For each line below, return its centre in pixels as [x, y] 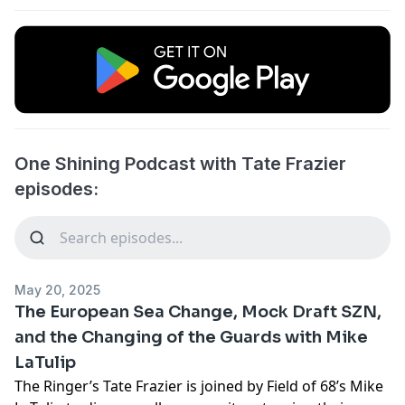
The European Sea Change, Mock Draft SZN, [198, 311]
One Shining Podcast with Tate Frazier [180, 163]
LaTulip [45, 362]
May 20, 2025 [57, 289]
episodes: [57, 188]
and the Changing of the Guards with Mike [191, 337]
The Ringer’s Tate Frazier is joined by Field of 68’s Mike [199, 386]
